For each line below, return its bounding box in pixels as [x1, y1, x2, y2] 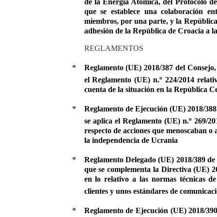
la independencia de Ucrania [84, 136, 178, 145]
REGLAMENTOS [84, 44, 143, 52]
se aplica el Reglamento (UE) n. [84, 117, 189, 125]
